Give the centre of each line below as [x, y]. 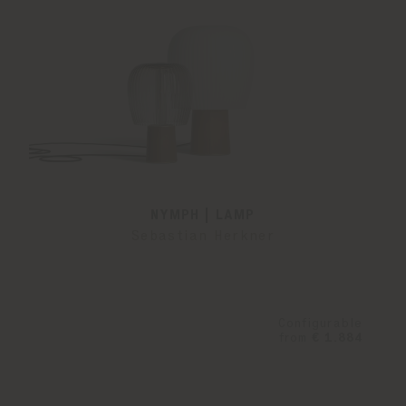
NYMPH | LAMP [203, 215]
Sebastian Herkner [203, 237]
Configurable [320, 324]
